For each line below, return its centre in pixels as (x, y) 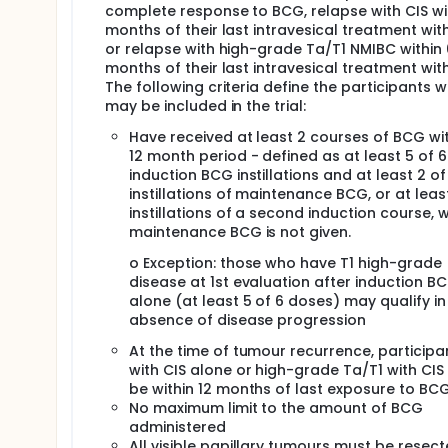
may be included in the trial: (206, 106)
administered (177, 427)
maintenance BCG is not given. (240, 232)
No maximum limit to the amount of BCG (276, 408)
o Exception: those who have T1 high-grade (285, 263)
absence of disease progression (248, 320)
